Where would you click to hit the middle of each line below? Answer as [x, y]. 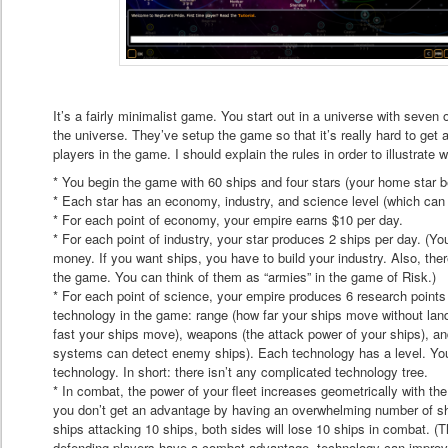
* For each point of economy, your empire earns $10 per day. [228, 220]
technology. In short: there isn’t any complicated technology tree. [241, 372]
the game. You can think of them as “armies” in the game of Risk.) [245, 277]
